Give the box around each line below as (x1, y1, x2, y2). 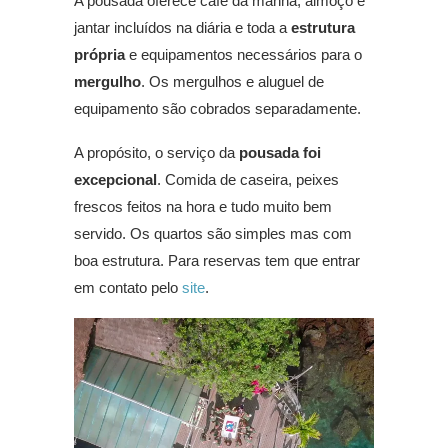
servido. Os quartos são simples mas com (74, 225, 352, 243)
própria (74, 46, 125, 64)
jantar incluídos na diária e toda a (74, 19, 291, 37)
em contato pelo (74, 279, 182, 297)
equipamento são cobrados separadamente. (74, 100, 361, 118)
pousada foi (239, 144, 321, 162)
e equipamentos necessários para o (125, 46, 362, 64)
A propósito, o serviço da (74, 144, 239, 162)
